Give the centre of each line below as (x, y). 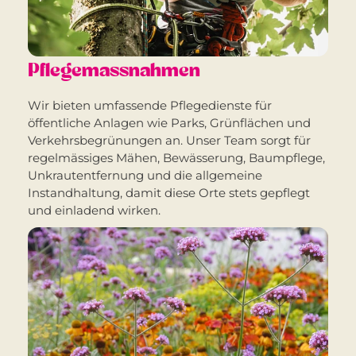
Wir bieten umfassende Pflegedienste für (150, 105)
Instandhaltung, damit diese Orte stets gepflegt (169, 192)
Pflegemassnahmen (114, 70)
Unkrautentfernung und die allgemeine (145, 175)
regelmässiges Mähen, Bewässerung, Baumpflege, (176, 157)
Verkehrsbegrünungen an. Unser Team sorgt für (169, 140)
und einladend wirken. (94, 210)
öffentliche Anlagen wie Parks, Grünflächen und (169, 122)
